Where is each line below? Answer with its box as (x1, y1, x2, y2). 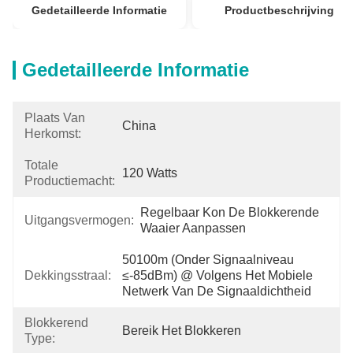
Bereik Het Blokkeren (122, 324, 241, 337)
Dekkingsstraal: (24, 269, 111, 282)
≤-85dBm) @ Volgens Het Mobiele (122, 269, 313, 282)
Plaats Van (24, 111, 85, 124)
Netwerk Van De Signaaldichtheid (122, 284, 311, 298)
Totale (24, 158, 58, 172)
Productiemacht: (24, 174, 115, 188)
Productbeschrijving (224, 4, 334, 17)
